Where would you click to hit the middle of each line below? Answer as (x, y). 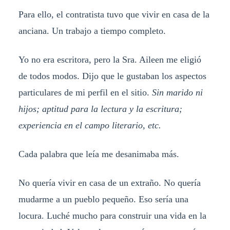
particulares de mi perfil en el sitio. (85, 92)
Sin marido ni (177, 92)
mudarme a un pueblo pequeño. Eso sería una (103, 199)
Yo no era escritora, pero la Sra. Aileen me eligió (110, 59)
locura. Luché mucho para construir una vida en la (112, 215)
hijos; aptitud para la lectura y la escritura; (100, 109)
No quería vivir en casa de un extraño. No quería (109, 183)
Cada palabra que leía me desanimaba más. (99, 154)
